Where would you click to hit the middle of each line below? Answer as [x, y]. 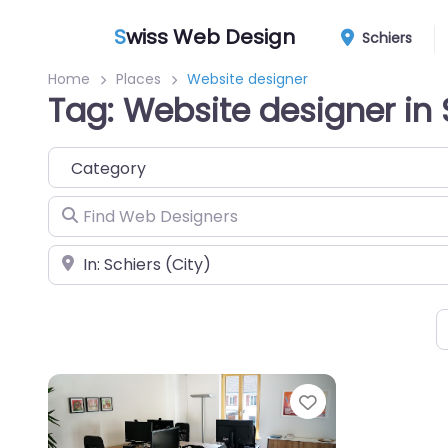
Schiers [385, 38]
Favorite [357, 401]
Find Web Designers [124, 209]
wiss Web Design [210, 36]
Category [84, 159]
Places [138, 79]
